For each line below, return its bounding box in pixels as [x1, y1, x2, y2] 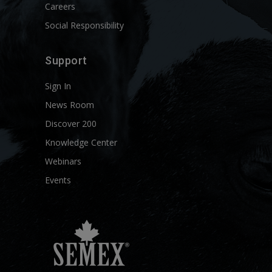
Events [45, 174, 71, 186]
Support [45, 54, 87, 67]
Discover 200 [45, 118, 97, 129]
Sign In [45, 80, 71, 92]
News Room [45, 99, 94, 110]
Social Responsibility [45, 19, 124, 31]
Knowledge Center [45, 137, 117, 148]
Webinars [45, 155, 81, 167]
